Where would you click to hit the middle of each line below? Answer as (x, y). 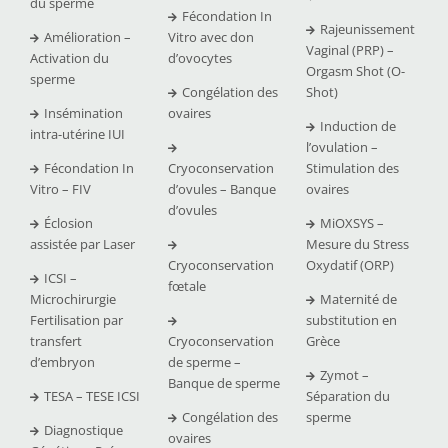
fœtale (186, 285)
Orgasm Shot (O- (355, 70)
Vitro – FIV (60, 188)
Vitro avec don (210, 36)
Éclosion (68, 222)
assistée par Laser (82, 243)
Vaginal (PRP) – (349, 49)
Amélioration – (87, 36)
